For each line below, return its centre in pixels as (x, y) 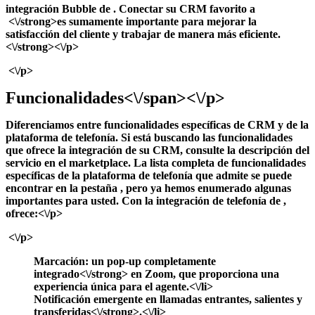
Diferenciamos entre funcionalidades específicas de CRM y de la (157, 124)
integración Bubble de (59, 8)
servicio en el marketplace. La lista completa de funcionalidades (156, 162)
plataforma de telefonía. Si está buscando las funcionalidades (149, 137)
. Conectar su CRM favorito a (184, 8)
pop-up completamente (161, 261)
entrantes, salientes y (253, 299)
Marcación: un (70, 261)
